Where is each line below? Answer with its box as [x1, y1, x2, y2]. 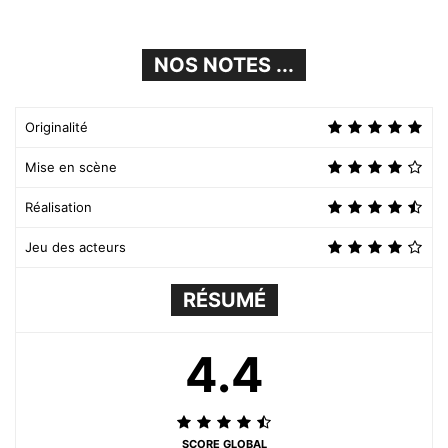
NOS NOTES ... [154, 53, 294, 78]
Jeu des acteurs [25, 239, 126, 256]
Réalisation [25, 199, 92, 216]
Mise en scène [25, 159, 117, 176]
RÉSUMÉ [182, 288, 266, 313]
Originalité [25, 119, 88, 136]
